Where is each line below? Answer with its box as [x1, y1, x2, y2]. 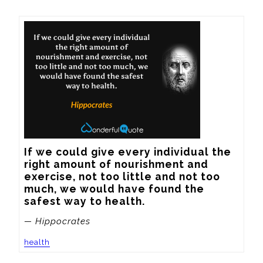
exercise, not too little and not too [24, 170, 220, 183]
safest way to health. [24, 194, 145, 207]
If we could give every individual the [24, 145, 231, 158]
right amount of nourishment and [24, 157, 208, 170]
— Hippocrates [24, 215, 90, 227]
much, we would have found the [24, 182, 204, 195]
